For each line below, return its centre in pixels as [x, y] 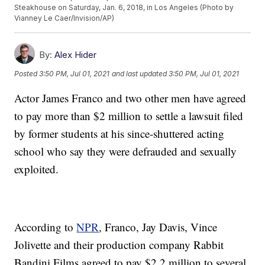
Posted [27, 73]
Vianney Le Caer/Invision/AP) [64, 18]
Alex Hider [76, 55]
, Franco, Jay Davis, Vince [158, 227]
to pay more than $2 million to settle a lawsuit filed [129, 116]
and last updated [140, 73]
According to [46, 227]
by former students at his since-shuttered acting [119, 134]
